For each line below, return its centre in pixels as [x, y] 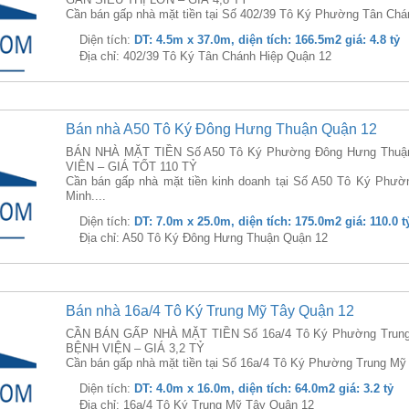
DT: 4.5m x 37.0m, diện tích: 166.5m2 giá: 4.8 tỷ [267, 40]
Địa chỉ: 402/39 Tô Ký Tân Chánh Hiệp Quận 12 [205, 56]
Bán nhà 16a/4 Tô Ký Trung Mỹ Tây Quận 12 [210, 311]
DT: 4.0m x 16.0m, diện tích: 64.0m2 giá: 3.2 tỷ [263, 388]
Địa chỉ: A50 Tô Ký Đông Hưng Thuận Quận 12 [203, 238]
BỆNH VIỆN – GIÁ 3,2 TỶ [135, 348]
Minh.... [85, 196]
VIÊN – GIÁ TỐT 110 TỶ [131, 167]
